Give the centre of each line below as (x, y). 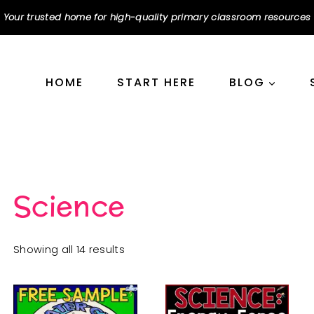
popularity (151, 291)
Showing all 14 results (69, 250)
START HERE (156, 82)
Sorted (142, 249)
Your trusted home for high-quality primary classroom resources (157, 17)
